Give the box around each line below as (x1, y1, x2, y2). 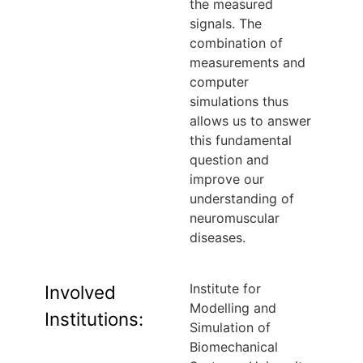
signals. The (190, 15, 262, 32)
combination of (190, 34, 283, 51)
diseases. (190, 228, 246, 246)
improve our (190, 170, 264, 187)
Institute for (190, 280, 261, 297)
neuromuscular (190, 209, 280, 226)
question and (190, 151, 269, 168)
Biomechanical (190, 338, 278, 355)
